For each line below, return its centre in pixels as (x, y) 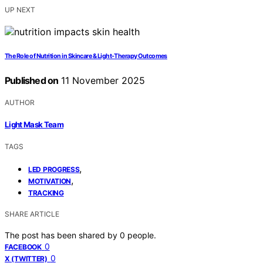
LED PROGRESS (54, 170)
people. (142, 235)
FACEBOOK (23, 247)
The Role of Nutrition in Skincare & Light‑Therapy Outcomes (86, 56)
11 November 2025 (102, 80)
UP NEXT (20, 9)
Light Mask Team (34, 125)
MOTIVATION (50, 181)
